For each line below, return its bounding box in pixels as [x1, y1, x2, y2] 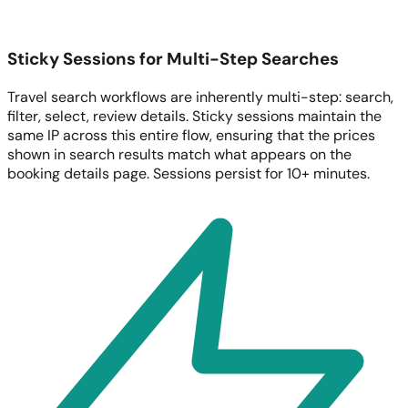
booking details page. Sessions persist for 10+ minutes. [7, 164, 370, 184]
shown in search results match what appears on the [7, 145, 352, 165]
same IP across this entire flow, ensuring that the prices [7, 126, 375, 146]
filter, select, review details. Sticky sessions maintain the [7, 107, 382, 127]
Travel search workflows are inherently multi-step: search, [7, 87, 393, 107]
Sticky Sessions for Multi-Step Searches [7, 47, 339, 71]
